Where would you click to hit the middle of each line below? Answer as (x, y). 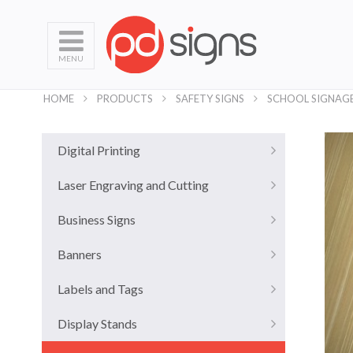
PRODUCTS (125, 98)
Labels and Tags (100, 289)
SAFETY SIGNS (210, 98)
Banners (79, 254)
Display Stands (97, 323)
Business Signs (96, 219)
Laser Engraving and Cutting (133, 185)
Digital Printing (98, 150)
